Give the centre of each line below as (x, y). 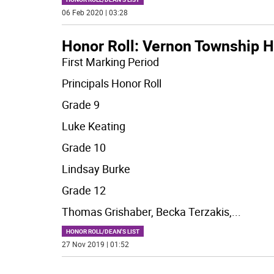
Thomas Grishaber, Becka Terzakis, (146, 211)
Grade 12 (83, 190)
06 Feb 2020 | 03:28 (94, 12)
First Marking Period (110, 61)
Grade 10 (83, 147)
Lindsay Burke (96, 168)
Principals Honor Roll (111, 83)
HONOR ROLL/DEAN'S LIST (102, 231)
